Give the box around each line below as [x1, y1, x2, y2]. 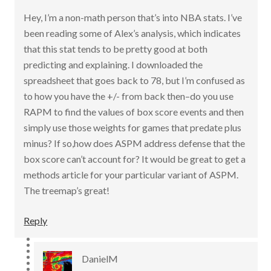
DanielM [82, 253, 119, 264]
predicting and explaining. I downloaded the [24, 59, 203, 70]
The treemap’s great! [24, 184, 110, 196]
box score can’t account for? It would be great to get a [24, 153, 246, 165]
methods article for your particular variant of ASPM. [24, 169, 239, 180]
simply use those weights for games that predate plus [24, 122, 242, 133]
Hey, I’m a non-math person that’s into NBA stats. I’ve [24, 11, 243, 23]
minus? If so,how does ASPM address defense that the [24, 137, 246, 149]
